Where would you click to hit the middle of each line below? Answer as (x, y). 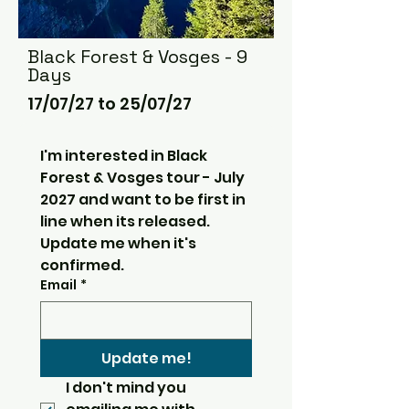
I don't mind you (126, 388)
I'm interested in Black (124, 156)
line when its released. (125, 221)
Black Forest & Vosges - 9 (137, 57)
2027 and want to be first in (143, 199)
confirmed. (82, 265)
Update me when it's (118, 243)
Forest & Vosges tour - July (142, 178)
